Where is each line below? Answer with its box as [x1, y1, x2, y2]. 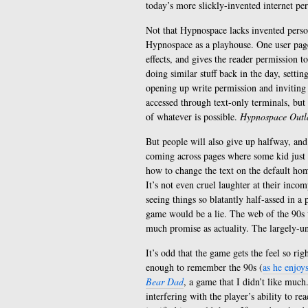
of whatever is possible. [146, 110, 240, 123]
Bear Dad [146, 275, 184, 288]
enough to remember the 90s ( [146, 261, 263, 274]
